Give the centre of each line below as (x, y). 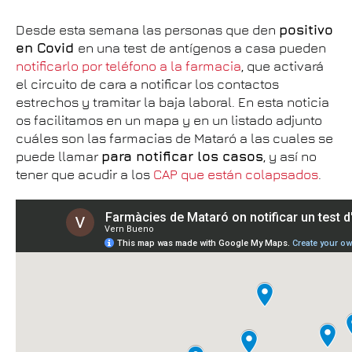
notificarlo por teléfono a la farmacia (128, 66)
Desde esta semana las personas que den (147, 30)
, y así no (290, 156)
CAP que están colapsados (236, 174)
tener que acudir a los (84, 174)
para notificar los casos (182, 156)
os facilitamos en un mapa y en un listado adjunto (169, 120)
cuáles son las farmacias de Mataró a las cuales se (174, 138)
